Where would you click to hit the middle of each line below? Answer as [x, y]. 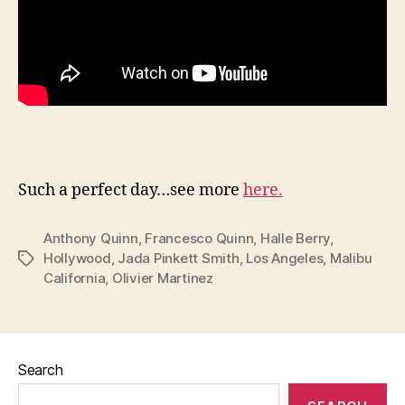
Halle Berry [295, 238]
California [75, 278]
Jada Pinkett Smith [179, 258]
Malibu [351, 258]
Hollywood [77, 258]
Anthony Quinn [91, 238]
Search [41, 369]
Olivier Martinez [162, 278]
